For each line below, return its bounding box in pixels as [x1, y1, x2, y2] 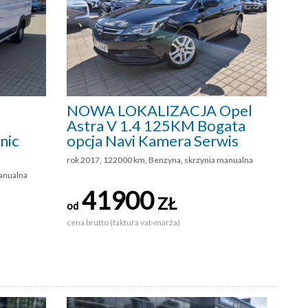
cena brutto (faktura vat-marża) [67, 217, 181, 228]
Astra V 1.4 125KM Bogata [67, 116, 245, 135]
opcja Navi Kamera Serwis [67, 131, 239, 151]
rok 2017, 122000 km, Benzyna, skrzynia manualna [67, 155, 253, 166]
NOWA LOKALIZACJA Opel [67, 101, 252, 120]
